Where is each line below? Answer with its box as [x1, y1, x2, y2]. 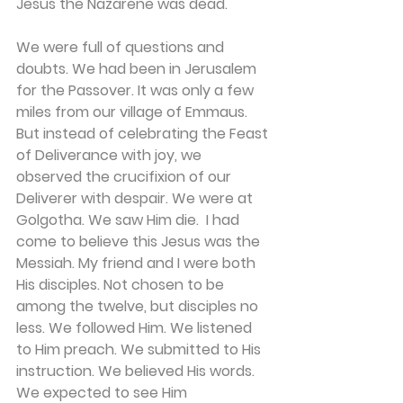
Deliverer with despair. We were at [16, 188, 256, 209]
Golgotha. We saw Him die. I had [16, 210, 243, 230]
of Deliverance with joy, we [16, 145, 205, 166]
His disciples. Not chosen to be [16, 274, 228, 295]
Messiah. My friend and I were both [16, 253, 259, 273]
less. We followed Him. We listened [16, 318, 255, 338]
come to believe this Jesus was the [16, 231, 264, 252]
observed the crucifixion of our [16, 166, 235, 187]
